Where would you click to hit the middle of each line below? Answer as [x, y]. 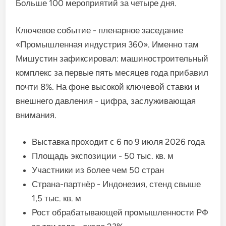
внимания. [36, 115]
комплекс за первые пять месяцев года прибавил [112, 72]
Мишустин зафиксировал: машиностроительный [112, 58]
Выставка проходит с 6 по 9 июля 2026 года [119, 142]
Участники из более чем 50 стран [98, 170]
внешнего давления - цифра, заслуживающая [106, 101]
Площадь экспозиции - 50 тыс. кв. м [103, 156]
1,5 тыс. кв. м [57, 198]
